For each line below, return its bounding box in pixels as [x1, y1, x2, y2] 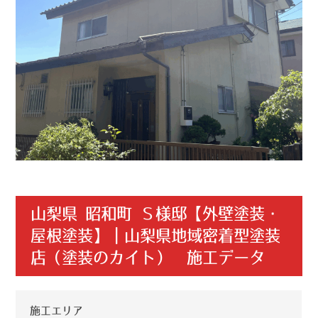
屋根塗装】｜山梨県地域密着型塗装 [30, 227, 280, 243]
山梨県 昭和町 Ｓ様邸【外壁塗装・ [30, 205, 280, 221]
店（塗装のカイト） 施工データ [30, 249, 265, 265]
